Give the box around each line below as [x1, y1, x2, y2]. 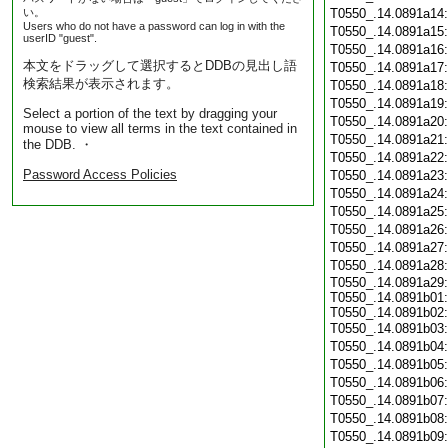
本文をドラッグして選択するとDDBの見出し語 [23, 58, 297, 73]
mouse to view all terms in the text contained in [23, 121, 297, 136]
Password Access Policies [23, 167, 177, 182]
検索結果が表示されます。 [23, 76, 179, 91]
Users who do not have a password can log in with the [23, 20, 285, 32]
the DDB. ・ [23, 137, 93, 152]
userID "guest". [23, 32, 97, 44]
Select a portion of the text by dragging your [23, 106, 277, 121]
